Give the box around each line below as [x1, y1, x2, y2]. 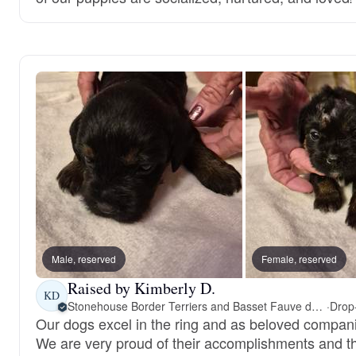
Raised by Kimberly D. [68, 277, 215, 299]
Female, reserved [261, 251, 337, 265]
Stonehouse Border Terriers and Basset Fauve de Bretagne [311, 297, 323, 314]
